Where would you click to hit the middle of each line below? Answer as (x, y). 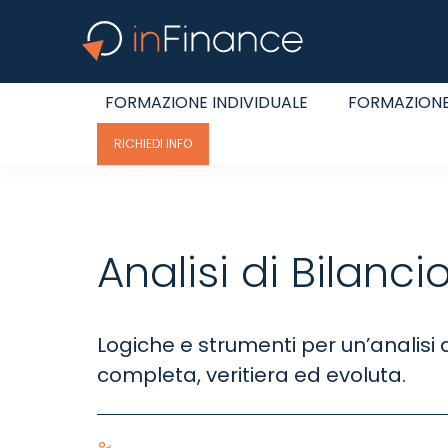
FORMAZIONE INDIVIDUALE (206, 102)
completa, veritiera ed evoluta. (251, 375)
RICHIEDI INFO (153, 143)
